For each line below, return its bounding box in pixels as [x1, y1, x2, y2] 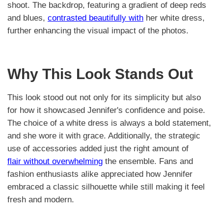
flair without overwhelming [7, 157, 103, 166]
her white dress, [143, 13, 205, 23]
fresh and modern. [7, 195, 74, 205]
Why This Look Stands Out [7, 66, 193, 82]
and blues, [7, 13, 48, 23]
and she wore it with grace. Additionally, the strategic [7, 131, 200, 141]
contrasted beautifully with [48, 13, 143, 23]
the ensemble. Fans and [103, 157, 193, 166]
